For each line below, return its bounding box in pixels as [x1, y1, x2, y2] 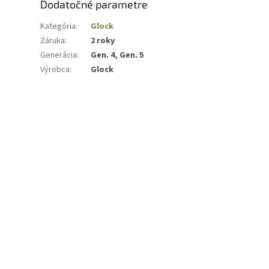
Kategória [40, 20, 76, 32]
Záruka [40, 34, 65, 47]
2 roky [91, 34, 115, 47]
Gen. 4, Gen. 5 [91, 49, 144, 61]
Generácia [40, 49, 77, 61]
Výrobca [40, 63, 70, 76]
